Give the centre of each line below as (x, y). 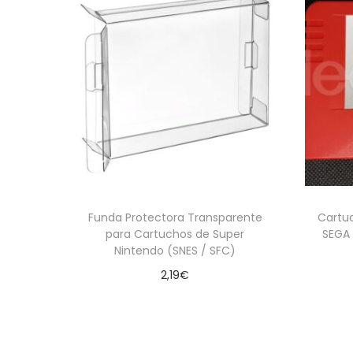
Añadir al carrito (182, 299)
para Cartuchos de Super (175, 234)
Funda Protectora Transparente (175, 218)
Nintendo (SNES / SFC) (175, 251)
